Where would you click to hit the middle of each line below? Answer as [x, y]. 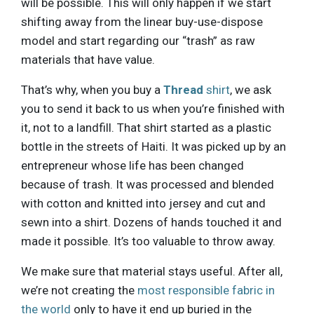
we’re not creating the [79, 290]
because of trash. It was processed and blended [148, 184]
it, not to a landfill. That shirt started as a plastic [146, 127]
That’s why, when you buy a [92, 89]
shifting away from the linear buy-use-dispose [142, 21]
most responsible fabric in [206, 290]
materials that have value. [88, 59]
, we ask [251, 89]
